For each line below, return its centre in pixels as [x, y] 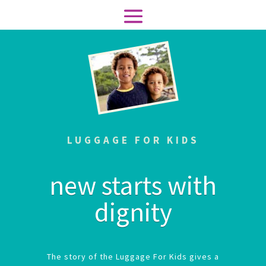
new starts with [133, 185]
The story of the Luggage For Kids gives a [133, 256]
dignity [133, 212]
